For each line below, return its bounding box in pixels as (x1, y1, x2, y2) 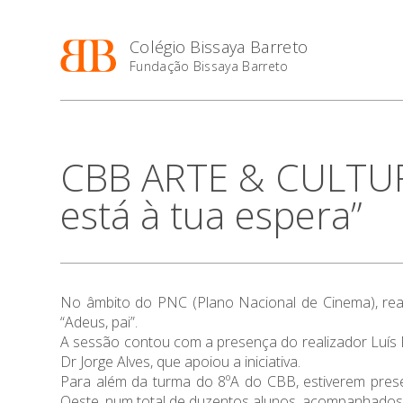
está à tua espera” (60, 189, 363, 240)
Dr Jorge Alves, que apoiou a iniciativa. (60, 352, 301, 372)
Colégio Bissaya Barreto (129, 36, 309, 58)
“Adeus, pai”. (60, 312, 139, 332)
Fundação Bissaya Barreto (129, 58, 289, 75)
